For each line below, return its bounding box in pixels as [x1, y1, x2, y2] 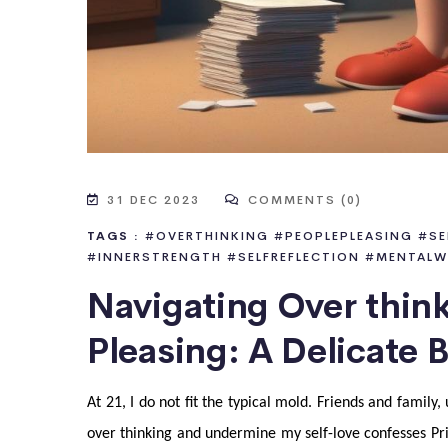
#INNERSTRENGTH [87, 247, 222, 264]
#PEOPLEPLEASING [274, 226, 413, 243]
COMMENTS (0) [243, 190, 362, 207]
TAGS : [87, 226, 140, 243]
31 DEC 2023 [102, 190, 205, 207]
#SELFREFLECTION [227, 247, 360, 264]
